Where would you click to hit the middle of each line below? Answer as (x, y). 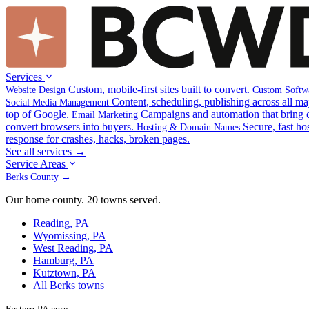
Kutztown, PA (64, 273)
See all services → (46, 151)
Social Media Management (59, 102)
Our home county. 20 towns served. (83, 200)
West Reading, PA (73, 248)
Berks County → (38, 177)
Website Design (37, 90)
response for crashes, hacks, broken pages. (98, 139)
